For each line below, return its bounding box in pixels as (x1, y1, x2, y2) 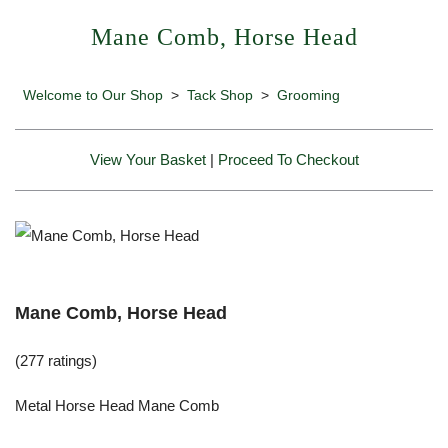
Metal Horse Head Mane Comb (15, 396, 219, 414)
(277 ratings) (15, 351, 97, 369)
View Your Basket (89, 150, 206, 168)
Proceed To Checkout (217, 150, 359, 168)
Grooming (277, 86, 340, 103)
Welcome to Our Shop (23, 86, 163, 103)
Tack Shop (187, 86, 253, 103)
